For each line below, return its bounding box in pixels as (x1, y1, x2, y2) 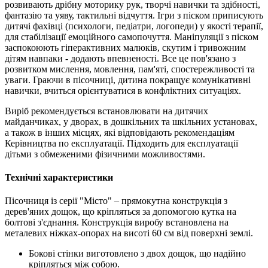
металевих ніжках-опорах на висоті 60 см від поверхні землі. (5, 228, 253, 239)
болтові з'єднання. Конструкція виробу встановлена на (5, 217, 229, 228)
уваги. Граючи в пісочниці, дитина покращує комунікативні (5, 74, 251, 85)
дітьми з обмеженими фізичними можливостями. (5, 148, 205, 159)
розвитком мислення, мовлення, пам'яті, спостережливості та (5, 63, 255, 74)
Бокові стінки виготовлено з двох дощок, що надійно (29, 248, 246, 259)
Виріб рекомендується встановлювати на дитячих (5, 105, 208, 116)
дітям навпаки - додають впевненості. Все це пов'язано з (5, 53, 236, 63)
